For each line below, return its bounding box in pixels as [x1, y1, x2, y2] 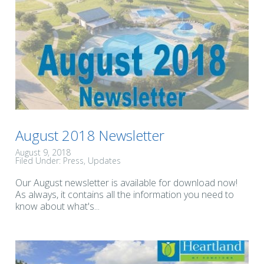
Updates [88, 155, 121, 167]
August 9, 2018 [15, 147, 71, 159]
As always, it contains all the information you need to [15, 188, 234, 202]
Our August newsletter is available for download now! [15, 176, 237, 190]
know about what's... [15, 200, 100, 213]
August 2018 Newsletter [15, 126, 164, 146]
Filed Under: [15, 155, 63, 167]
